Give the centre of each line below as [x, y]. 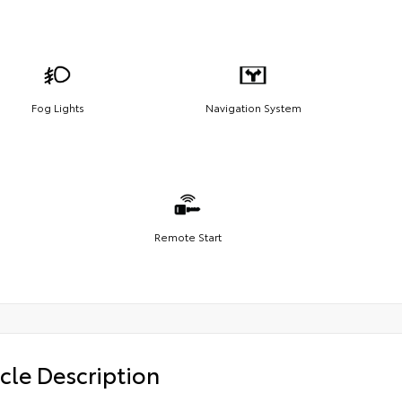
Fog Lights [57, 107]
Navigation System [253, 107]
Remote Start [188, 236]
